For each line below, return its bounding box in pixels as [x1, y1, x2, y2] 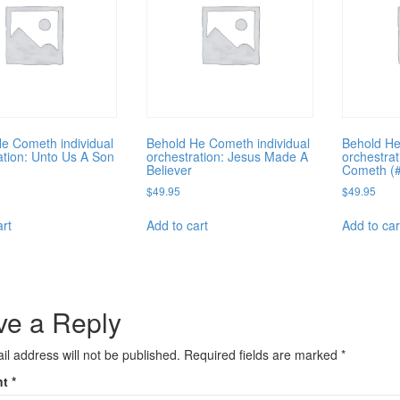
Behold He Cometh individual [146, 133, 310, 152]
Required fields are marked [184, 345, 341, 363]
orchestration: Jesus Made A [146, 146, 308, 165]
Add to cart [146, 215, 208, 234]
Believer [146, 160, 192, 179]
